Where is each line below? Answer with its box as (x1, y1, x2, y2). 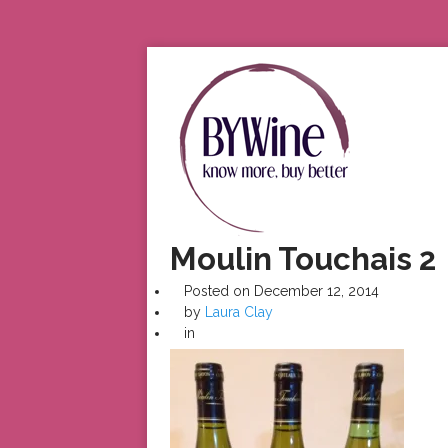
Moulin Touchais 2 (169, 240, 436, 277)
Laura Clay (204, 303, 273, 320)
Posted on (183, 282, 250, 299)
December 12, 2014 (253, 282, 379, 299)
